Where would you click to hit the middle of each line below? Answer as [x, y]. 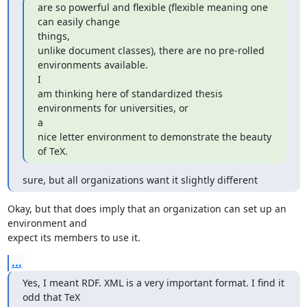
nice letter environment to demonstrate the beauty [154, 137]
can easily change [78, 22]
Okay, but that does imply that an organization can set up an [147, 209]
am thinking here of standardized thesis [130, 94]
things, [53, 36]
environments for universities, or [113, 108]
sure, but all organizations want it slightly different [140, 180]
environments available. [93, 65]
